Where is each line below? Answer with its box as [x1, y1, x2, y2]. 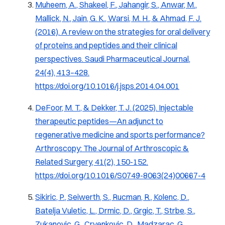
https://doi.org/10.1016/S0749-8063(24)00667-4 [35, 170, 205, 181]
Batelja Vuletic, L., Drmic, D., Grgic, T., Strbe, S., [35, 205, 195, 216]
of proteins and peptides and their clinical [35, 40, 177, 51]
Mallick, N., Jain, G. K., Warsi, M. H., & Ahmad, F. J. [35, 13, 201, 24]
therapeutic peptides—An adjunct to [35, 116, 163, 127]
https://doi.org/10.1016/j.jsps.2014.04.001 [35, 81, 179, 91]
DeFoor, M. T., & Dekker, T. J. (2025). [35, 102, 159, 113]
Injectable [159, 102, 193, 113]
